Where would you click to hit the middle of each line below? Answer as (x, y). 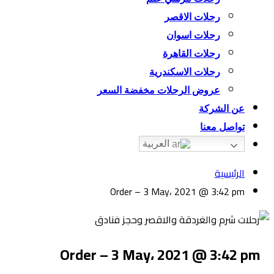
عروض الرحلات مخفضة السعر (159, 90)
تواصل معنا (222, 127)
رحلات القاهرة (191, 54)
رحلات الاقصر (192, 17)
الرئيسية (230, 173)
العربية (157, 143)
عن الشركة (222, 109)
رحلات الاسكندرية (185, 72)
